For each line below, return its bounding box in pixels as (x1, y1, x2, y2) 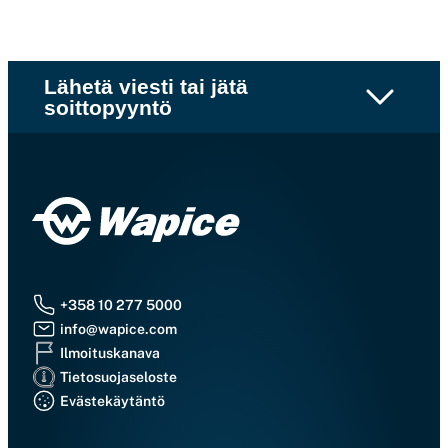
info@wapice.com (60, 320, 177, 337)
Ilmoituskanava (60, 344, 160, 361)
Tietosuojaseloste (60, 368, 177, 385)
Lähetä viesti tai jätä (44, 75, 248, 98)
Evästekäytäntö (60, 392, 165, 409)
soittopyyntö (44, 96, 172, 119)
